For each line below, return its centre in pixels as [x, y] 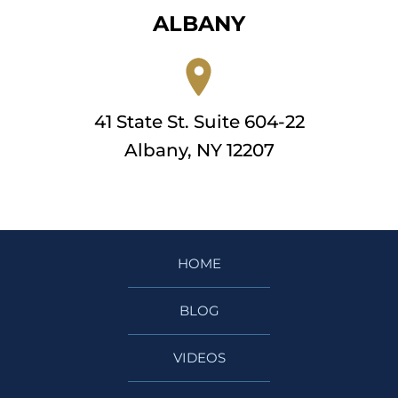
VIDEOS [199, 358]
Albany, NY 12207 [199, 150]
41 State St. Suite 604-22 [199, 122]
